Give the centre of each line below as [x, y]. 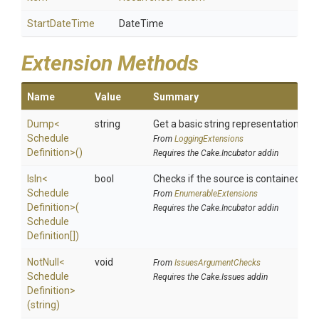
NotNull [43, 262]
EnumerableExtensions [216, 194]
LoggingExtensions [209, 139]
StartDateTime [61, 23]
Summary [176, 97]
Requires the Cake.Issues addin [210, 277]
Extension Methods [110, 63]
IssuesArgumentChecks [218, 263]
